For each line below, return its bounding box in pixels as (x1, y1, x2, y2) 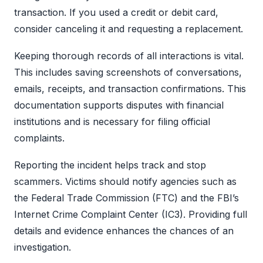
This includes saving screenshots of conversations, (14, 66, 242, 79)
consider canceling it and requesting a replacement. (14, 23, 243, 35)
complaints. (14, 132, 65, 144)
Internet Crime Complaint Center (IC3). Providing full (14, 208, 247, 221)
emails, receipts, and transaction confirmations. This (14, 83, 246, 95)
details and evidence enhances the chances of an (14, 225, 234, 237)
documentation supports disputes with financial (14, 99, 224, 112)
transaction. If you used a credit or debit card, (14, 6, 218, 19)
